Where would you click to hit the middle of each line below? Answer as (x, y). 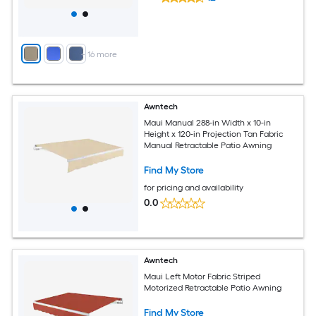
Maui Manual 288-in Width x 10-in (208, 122)
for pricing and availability (194, 187)
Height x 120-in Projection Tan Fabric (214, 134)
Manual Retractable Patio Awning (208, 145)
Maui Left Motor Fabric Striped (202, 276)
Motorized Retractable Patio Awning (213, 287)
